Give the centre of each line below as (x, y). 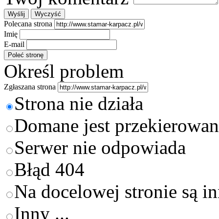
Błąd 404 (49, 169)
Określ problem (64, 71)
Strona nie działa (79, 103)
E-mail (14, 44)
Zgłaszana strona (30, 87)
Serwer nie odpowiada (100, 147)
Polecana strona (28, 23)
